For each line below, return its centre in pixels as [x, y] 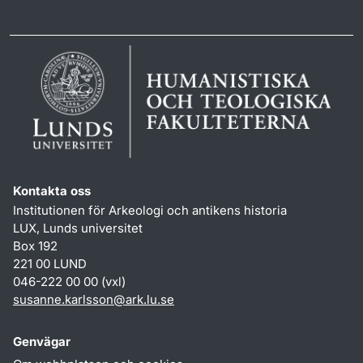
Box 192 [35, 246]
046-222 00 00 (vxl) [69, 282]
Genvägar [42, 342]
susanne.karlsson [63, 300]
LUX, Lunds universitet [78, 228]
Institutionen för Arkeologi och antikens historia [150, 211]
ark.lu [141, 300]
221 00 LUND [50, 264]
